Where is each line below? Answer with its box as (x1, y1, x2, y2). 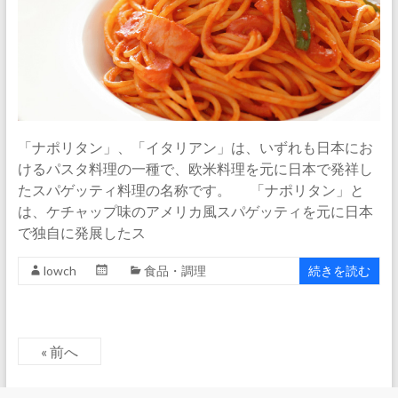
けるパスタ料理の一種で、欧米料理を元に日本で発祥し (17, 160, 373, 178)
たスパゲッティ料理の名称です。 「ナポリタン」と (17, 181, 364, 199)
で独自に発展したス (17, 224, 146, 242)
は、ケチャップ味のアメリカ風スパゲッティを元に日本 (17, 203, 373, 220)
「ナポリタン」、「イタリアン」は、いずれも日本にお (17, 139, 373, 156)
